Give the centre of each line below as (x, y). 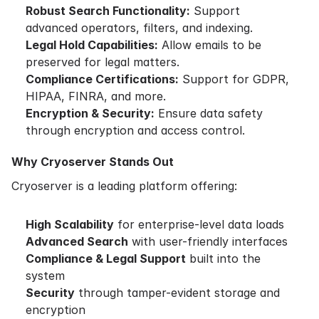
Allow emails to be (210, 45)
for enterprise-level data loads (199, 224)
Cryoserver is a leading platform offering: (124, 186)
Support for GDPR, (234, 79)
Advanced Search (77, 241)
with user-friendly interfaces (208, 241)
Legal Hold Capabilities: (92, 45)
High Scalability (70, 224)
